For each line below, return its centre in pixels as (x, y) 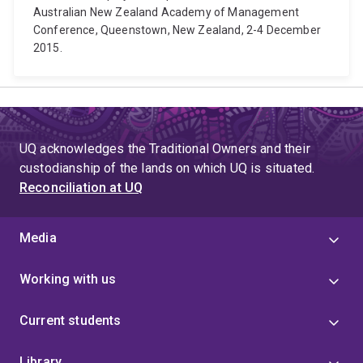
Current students (70, 320)
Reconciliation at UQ (81, 188)
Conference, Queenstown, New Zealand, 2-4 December (177, 30)
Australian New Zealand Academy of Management (167, 12)
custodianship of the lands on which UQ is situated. (167, 168)
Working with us (68, 279)
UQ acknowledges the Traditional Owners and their (165, 149)
